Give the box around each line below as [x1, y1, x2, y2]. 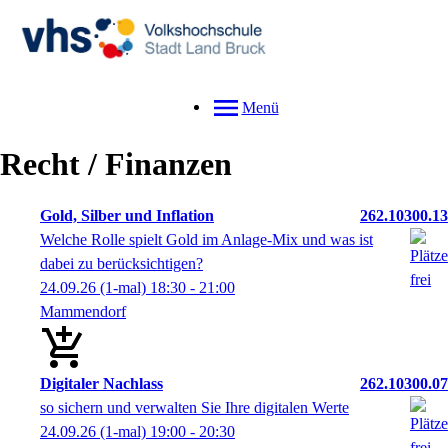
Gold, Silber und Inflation [40, 207, 214, 225]
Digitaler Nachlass [40, 375, 163, 393]
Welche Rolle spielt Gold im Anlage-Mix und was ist [40, 231, 373, 249]
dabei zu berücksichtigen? [40, 255, 203, 273]
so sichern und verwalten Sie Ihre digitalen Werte [40, 399, 349, 417]
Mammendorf [40, 303, 126, 321]
